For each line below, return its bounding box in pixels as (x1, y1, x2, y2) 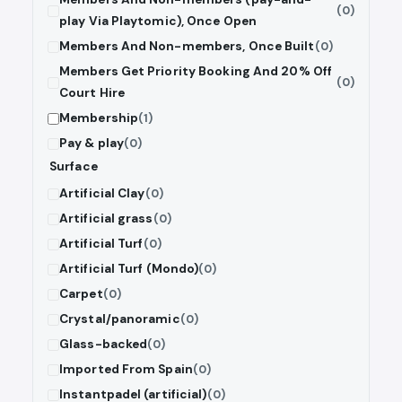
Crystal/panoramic (59, 311, 180, 328)
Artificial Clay (59, 186, 145, 202)
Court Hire (59, 85, 125, 101)
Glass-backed (59, 336, 148, 353)
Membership (59, 110, 138, 127)
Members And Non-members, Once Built (59, 39, 315, 55)
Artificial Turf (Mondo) (59, 261, 199, 277)
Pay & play (59, 135, 124, 152)
